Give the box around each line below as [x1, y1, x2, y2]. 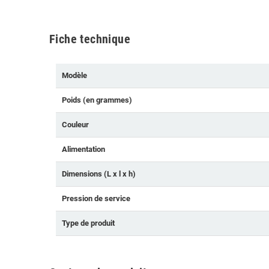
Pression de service [62, 194, 130, 204]
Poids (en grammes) [62, 95, 132, 105]
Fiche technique [49, 32, 130, 47]
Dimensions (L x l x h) [62, 169, 136, 179]
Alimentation [62, 145, 105, 154]
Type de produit [62, 219, 115, 228]
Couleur [62, 120, 89, 130]
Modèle [62, 71, 87, 80]
